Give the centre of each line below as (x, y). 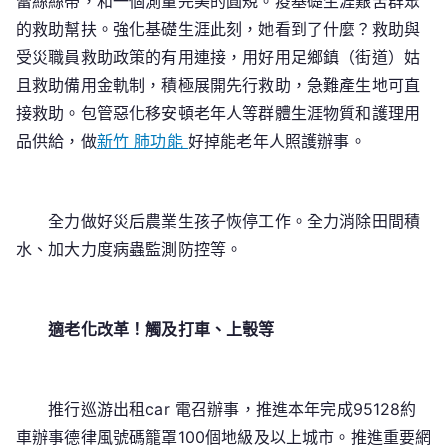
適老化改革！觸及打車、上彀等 (161, 329)
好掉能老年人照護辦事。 (276, 141)
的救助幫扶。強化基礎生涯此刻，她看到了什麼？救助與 (218, 29)
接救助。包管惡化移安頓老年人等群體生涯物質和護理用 (218, 113)
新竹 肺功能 (142, 141)
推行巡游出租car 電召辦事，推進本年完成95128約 (216, 409)
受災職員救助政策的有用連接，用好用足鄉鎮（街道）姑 (218, 57)
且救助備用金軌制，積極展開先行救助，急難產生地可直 (218, 85)
